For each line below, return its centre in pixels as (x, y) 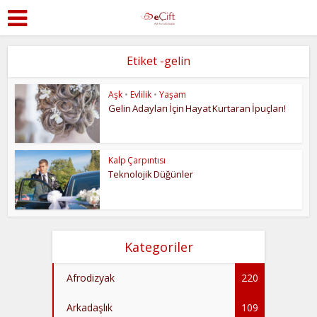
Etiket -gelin (158, 61)
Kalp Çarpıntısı (137, 160)
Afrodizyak (91, 277)
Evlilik (141, 94)
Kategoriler (158, 247)
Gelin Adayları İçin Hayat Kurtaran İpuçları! (197, 108)
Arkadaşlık (90, 307)
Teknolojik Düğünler (151, 174)
